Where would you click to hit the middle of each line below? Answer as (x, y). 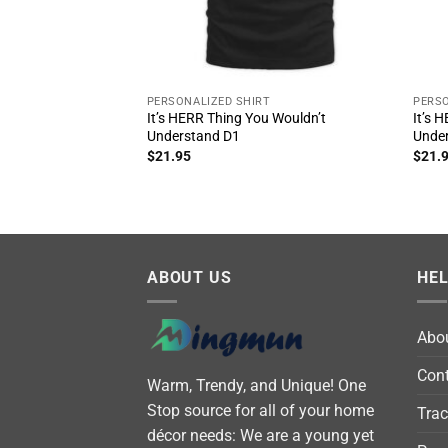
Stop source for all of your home (260, 410)
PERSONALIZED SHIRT (208, 101)
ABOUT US (189, 277)
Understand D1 (193, 137)
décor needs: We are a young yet (260, 435)
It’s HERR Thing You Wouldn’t (236, 119)
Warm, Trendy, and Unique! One (256, 385)
